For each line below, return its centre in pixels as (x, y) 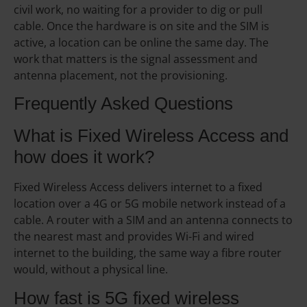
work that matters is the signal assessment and (136, 59)
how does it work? (84, 157)
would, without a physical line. (91, 270)
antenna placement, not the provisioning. (121, 76)
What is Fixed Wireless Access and (151, 136)
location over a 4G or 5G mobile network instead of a (150, 204)
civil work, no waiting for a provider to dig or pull (138, 10)
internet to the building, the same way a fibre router (148, 253)
